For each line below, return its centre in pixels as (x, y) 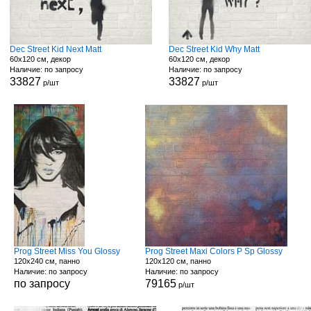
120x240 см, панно (47, 261)
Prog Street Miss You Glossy (67, 251)
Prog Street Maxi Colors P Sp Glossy (213, 251)
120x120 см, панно (178, 261)
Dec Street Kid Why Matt (215, 49)
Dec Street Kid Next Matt (55, 49)
